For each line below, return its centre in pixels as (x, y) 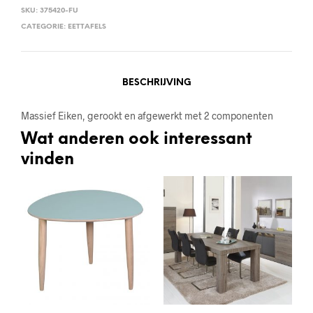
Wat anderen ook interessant (137, 139)
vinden (48, 160)
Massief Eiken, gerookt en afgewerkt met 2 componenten (147, 115)
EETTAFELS (87, 27)
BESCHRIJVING (156, 83)
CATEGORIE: (44, 27)
